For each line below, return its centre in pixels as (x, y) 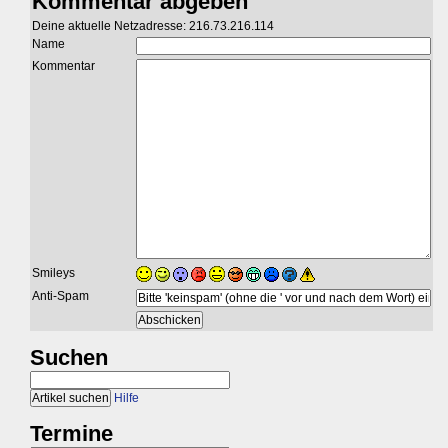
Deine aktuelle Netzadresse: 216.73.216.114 (153, 26)
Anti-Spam (60, 296)
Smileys (53, 273)
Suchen (69, 358)
